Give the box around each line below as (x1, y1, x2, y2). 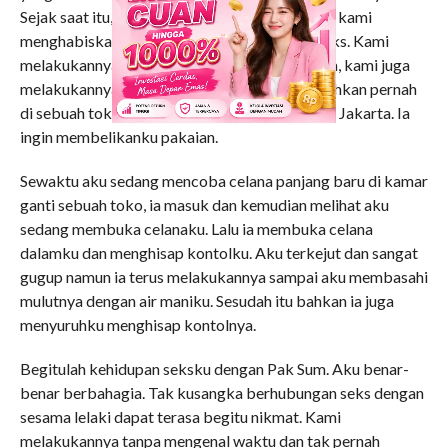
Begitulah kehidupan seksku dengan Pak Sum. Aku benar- (19, 359, 409, 378)
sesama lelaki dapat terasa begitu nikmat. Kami (19, 407, 341, 426)
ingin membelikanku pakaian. (19, 127, 218, 146)
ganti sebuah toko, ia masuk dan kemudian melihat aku (19, 195, 389, 214)
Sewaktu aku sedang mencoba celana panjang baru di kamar (19, 171, 428, 190)
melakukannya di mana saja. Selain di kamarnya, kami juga (19, 55, 410, 74)
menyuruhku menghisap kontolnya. (19, 315, 256, 334)
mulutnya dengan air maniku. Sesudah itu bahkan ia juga (19, 291, 394, 310)
